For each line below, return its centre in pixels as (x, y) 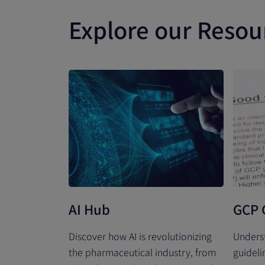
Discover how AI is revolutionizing (140, 236)
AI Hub (89, 209)
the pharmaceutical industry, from (142, 252)
